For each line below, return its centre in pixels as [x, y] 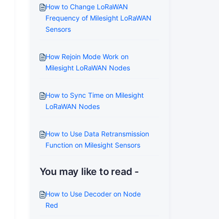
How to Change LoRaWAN [87, 7]
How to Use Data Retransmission [97, 134]
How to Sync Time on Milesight [94, 95]
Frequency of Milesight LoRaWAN [98, 18]
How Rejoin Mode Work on [87, 56]
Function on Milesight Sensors [93, 145]
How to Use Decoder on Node [93, 194]
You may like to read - [89, 172]
